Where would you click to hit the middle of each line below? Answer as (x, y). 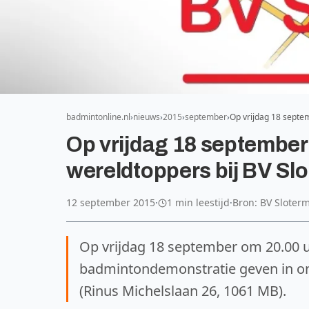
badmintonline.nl (98, 117)
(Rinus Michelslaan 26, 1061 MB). (183, 291)
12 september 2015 (111, 202)
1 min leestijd (198, 202)
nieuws (147, 117)
